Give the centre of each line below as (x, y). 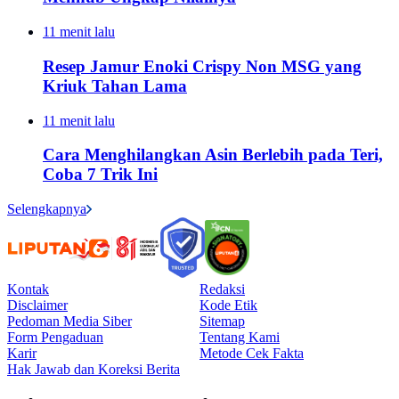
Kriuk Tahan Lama (115, 85)
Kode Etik (228, 305)
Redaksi (222, 289)
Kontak (28, 289)
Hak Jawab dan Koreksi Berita (94, 369)
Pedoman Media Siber (69, 321)
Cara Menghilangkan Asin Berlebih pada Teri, (213, 155)
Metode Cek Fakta (252, 353)
